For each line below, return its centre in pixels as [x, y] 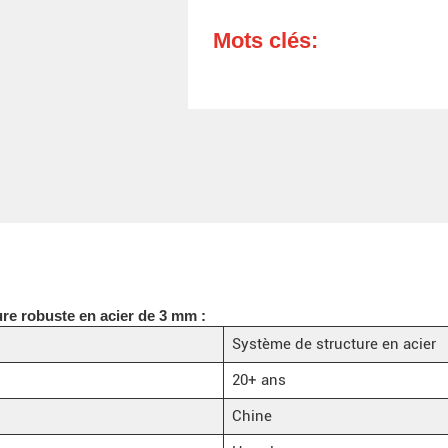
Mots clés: [266, 41]
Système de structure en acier [333, 343]
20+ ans [258, 379]
